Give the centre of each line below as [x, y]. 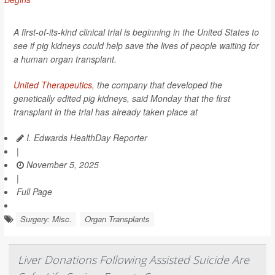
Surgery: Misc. [46, 219]
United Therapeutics [53, 84]
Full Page [34, 191]
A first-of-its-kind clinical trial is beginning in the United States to [136, 32]
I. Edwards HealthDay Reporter [86, 137]
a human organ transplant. [65, 59]
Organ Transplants [117, 219]
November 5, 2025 [61, 164]
